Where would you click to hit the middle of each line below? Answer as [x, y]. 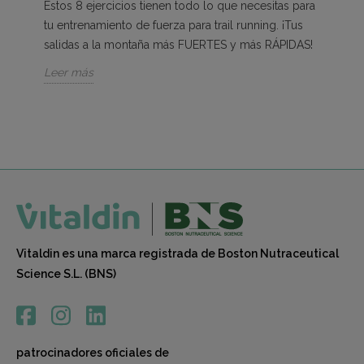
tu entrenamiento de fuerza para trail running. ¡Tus [173, 25]
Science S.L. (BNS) [66, 273]
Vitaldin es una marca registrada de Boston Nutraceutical [178, 253]
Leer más [69, 72]
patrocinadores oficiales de [93, 352]
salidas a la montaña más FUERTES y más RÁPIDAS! [178, 44]
